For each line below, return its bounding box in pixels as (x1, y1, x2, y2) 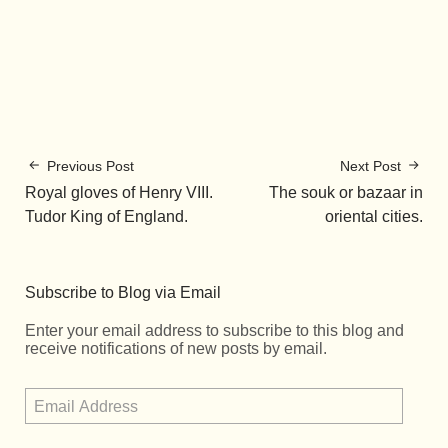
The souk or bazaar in (269, 184, 423, 202)
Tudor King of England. (25, 208, 188, 226)
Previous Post (47, 158, 134, 175)
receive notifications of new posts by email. (25, 340, 327, 358)
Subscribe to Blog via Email (25, 284, 221, 302)
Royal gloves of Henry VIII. (25, 184, 213, 202)
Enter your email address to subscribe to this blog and (25, 322, 404, 340)
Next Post (340, 158, 401, 175)
